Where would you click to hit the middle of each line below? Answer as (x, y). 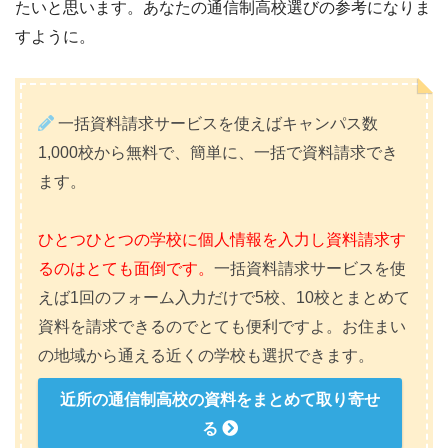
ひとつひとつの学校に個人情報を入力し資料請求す (222, 240)
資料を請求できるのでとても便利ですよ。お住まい (222, 327)
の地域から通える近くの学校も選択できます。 (206, 356)
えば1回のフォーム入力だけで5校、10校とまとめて (224, 298)
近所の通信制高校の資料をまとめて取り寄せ (220, 399)
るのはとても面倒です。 (126, 269)
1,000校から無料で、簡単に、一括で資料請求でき (218, 153)
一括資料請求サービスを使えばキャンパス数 (216, 124)
